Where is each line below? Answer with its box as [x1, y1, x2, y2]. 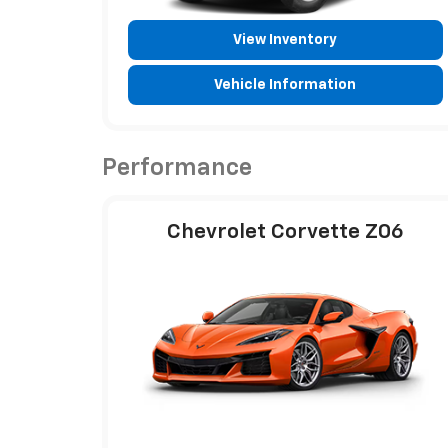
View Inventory [233, 32, 338, 47]
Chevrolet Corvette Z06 [166, 221, 404, 243]
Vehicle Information [214, 77, 357, 92]
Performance [102, 155, 252, 180]
